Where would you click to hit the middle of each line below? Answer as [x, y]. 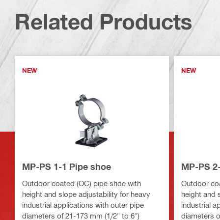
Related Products [104, 22]
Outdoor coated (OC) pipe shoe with [82, 183]
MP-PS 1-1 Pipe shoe [67, 167]
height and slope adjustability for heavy [86, 194]
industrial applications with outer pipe [83, 205]
